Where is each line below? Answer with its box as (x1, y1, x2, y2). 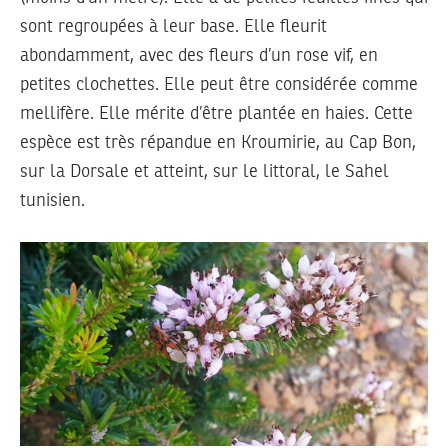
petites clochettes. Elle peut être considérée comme (20, 76, 418, 95)
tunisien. (20, 192, 85, 211)
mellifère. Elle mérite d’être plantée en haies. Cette (20, 105, 413, 124)
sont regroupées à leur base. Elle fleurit (20, 18, 327, 37)
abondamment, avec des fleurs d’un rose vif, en (20, 47, 378, 66)
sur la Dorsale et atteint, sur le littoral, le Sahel (20, 163, 389, 182)
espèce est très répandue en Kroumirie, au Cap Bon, (20, 134, 416, 153)
